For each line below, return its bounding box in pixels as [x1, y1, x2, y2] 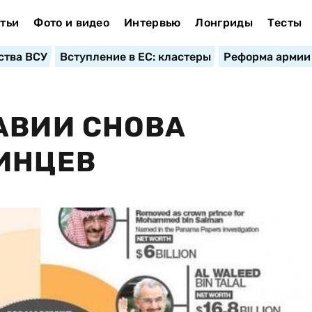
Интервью [123, 16, 181, 29]
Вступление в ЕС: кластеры [59, 50, 211, 63]
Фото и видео [33, 16, 110, 29]
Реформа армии [223, 50, 311, 63]
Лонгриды [195, 16, 253, 29]
